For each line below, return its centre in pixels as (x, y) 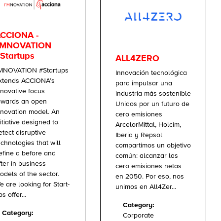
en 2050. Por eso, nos (150, 176)
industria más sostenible (153, 93)
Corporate (138, 215)
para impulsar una (144, 83)
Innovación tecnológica (151, 73)
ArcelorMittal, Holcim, (148, 125)
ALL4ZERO (137, 58)
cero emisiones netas (148, 166)
